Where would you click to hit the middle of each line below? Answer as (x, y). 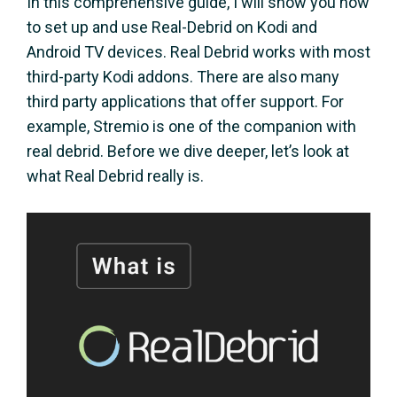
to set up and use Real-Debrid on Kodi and (172, 27)
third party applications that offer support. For (185, 101)
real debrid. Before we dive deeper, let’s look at (188, 151)
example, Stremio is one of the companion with (191, 126)
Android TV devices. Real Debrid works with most (198, 52)
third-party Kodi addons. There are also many (183, 77)
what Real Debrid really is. (115, 176)
